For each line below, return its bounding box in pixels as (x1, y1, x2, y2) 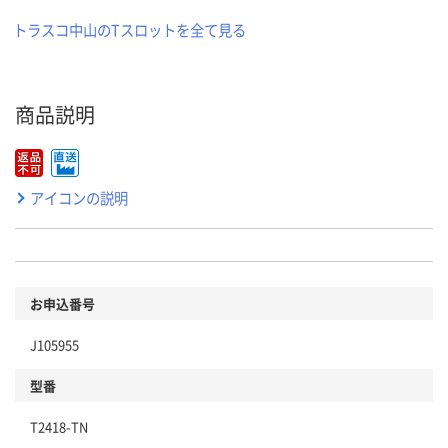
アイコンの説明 (30, 186, 128, 208)
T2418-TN (30, 416, 88, 436)
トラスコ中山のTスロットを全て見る (13, 18, 246, 40)
